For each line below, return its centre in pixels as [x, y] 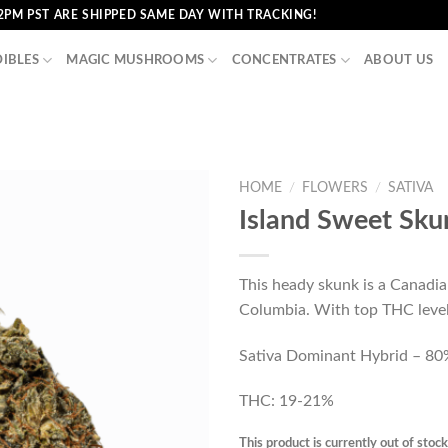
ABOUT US [399, 60]
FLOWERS [335, 188]
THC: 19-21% [286, 401]
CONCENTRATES [284, 60]
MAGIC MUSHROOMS [135, 60]
